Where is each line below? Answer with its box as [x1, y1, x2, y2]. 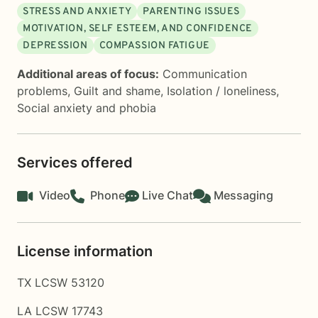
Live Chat [142, 188, 193, 202]
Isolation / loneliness [167, 84, 276, 98]
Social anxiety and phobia [17, 101, 156, 115]
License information [17, 243, 153, 260]
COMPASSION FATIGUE [99, 40, 210, 52]
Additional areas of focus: [17, 67, 159, 81]
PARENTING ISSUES [143, 6, 241, 18]
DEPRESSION [23, 40, 88, 52]
